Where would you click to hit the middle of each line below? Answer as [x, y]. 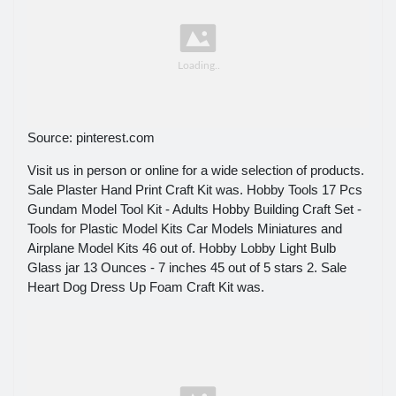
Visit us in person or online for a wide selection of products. [196, 171]
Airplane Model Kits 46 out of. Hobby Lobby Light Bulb [182, 248]
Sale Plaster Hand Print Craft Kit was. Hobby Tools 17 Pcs [195, 190]
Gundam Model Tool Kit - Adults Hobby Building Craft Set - [194, 209]
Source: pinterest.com [91, 138]
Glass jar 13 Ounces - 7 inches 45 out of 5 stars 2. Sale [187, 268]
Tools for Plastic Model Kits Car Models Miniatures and [185, 229]
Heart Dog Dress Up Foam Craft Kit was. [146, 287]
